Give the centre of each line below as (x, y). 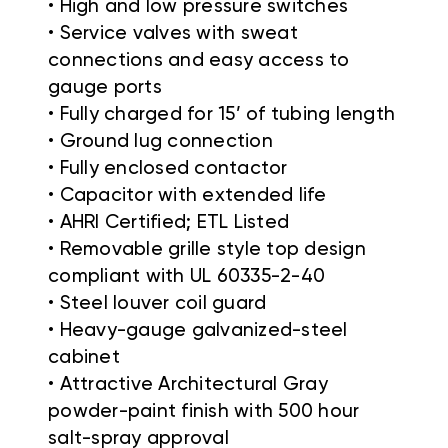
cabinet (84, 358)
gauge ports (105, 88)
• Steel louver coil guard (157, 304)
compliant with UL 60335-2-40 (186, 277)
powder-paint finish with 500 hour (204, 412)
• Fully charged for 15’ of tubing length (221, 115)
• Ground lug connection (160, 142)
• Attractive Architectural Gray (188, 385)
